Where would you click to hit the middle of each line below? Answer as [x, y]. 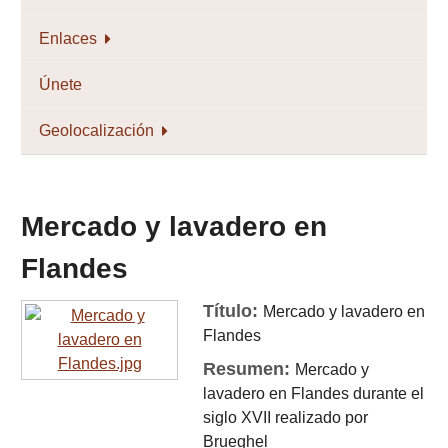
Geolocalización [96, 130]
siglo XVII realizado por [286, 417]
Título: [233, 311]
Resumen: [249, 369]
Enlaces [68, 38]
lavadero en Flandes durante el [314, 393]
